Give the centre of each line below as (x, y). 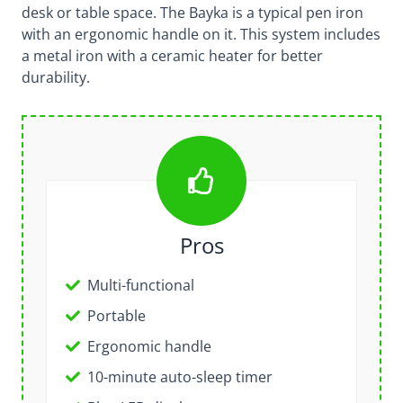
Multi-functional (140, 285)
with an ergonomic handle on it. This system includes (201, 34)
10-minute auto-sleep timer (179, 376)
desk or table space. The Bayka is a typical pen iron (192, 12)
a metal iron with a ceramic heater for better (172, 55)
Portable (116, 315)
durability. (55, 77)
